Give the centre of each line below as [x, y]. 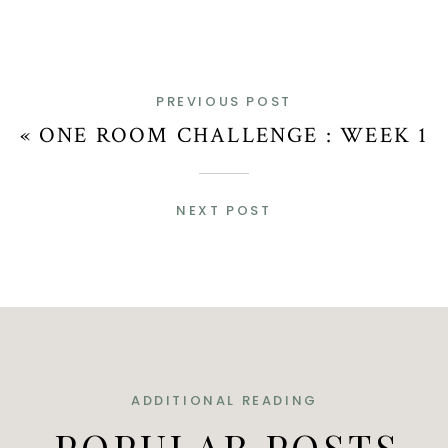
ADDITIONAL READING [224, 400]
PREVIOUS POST [224, 101]
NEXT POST [224, 210]
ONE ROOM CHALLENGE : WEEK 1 [234, 135]
